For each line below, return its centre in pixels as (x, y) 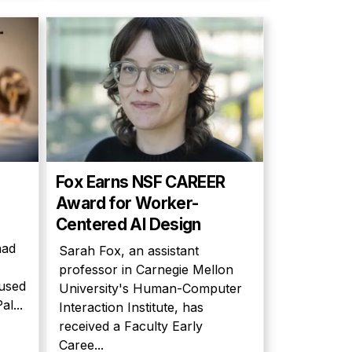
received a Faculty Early (131, 326)
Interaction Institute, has (131, 307)
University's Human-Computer (150, 288)
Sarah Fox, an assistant (129, 251)
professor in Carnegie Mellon (146, 269)
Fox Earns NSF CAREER (141, 182)
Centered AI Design (128, 224)
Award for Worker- (127, 203)
